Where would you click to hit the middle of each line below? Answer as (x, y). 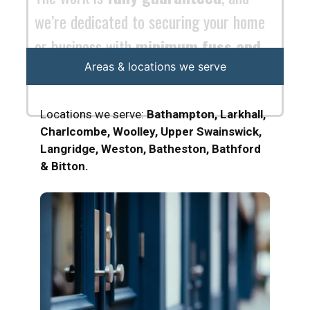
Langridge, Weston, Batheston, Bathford (151, 148)
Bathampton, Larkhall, (206, 114)
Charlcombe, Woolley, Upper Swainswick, (151, 131)
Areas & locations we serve (155, 66)
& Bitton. (64, 166)
